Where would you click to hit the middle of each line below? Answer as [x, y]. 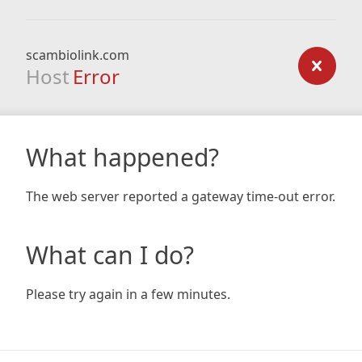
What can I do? [110, 255]
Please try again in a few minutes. [128, 294]
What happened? [122, 157]
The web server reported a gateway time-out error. [181, 196]
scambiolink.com [78, 55]
